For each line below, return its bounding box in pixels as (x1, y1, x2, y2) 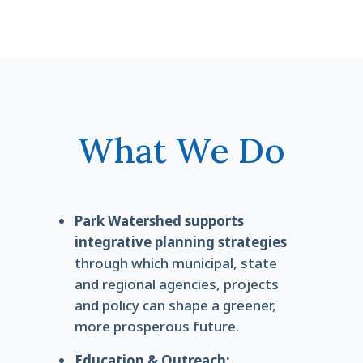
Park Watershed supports (74, 211, 244, 230)
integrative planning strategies (74, 233, 287, 251)
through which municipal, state (74, 254, 277, 272)
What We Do (77, 128, 285, 173)
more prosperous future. (74, 317, 239, 335)
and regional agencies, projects (74, 275, 279, 293)
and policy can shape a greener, (74, 296, 276, 314)
